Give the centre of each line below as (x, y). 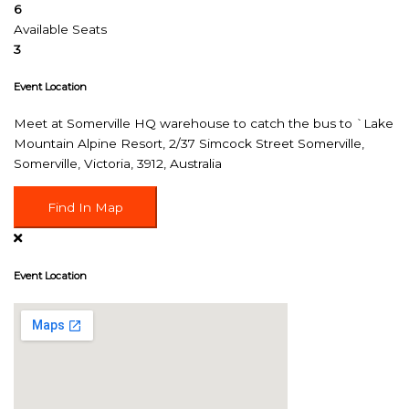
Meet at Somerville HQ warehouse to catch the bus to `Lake (204, 124)
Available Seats (61, 29)
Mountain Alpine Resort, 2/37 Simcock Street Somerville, (189, 144)
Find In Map (86, 208)
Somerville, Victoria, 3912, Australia (118, 164)
